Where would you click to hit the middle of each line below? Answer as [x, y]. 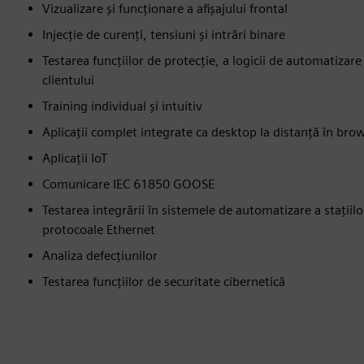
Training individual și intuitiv [122, 106]
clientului [68, 80]
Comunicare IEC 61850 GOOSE [128, 184]
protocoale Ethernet [99, 229]
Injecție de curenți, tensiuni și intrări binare [164, 34]
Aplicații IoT [75, 158]
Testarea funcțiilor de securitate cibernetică [164, 281]
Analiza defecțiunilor [100, 255]
